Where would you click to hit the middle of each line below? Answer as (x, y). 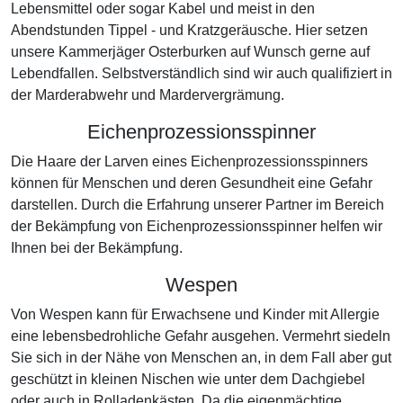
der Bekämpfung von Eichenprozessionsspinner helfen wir (197, 226)
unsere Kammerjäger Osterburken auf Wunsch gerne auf (190, 52)
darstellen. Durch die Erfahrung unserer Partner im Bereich (197, 205)
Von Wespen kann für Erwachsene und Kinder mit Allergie (195, 314)
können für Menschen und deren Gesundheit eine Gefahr (192, 183)
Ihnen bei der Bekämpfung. (97, 248)
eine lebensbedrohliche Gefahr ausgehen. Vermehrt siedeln (201, 336)
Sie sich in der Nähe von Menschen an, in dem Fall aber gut (201, 358)
